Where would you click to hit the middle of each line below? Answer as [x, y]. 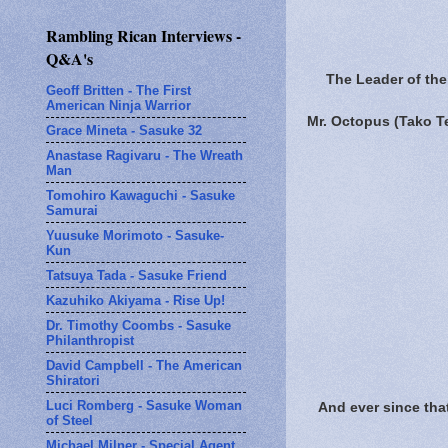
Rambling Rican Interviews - [143, 35]
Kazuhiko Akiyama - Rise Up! [135, 300]
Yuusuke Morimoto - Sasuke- [135, 235]
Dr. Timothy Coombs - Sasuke [138, 325]
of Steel [69, 420]
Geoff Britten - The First [118, 90]
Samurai [72, 210]
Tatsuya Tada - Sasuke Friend [136, 275]
